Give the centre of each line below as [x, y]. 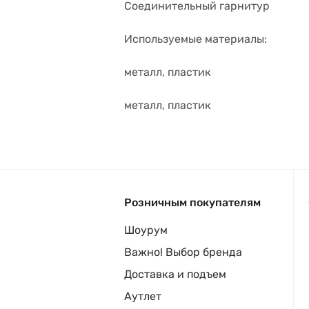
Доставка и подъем [175, 274]
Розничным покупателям [192, 202]
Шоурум [146, 230]
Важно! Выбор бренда [183, 252]
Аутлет [143, 296]
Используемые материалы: [196, 39]
